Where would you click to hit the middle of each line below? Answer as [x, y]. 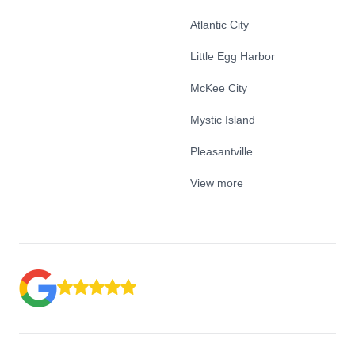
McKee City [219, 88]
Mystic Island [223, 120]
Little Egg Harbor [233, 56]
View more [217, 183]
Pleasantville [221, 151]
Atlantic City [219, 25]
